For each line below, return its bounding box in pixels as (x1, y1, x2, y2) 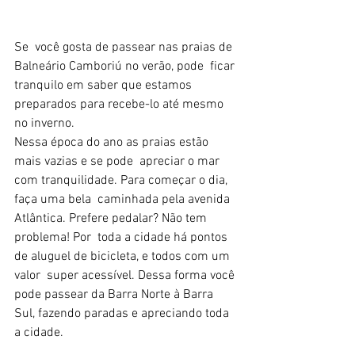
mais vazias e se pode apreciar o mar (14, 153, 223, 170)
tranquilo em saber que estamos (14, 77, 195, 94)
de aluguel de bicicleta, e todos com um (14, 248, 233, 265)
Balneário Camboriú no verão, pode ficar (14, 58, 238, 74)
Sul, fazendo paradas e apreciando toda (14, 305, 232, 322)
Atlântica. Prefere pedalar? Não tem (14, 210, 210, 227)
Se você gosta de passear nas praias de (14, 39, 235, 55)
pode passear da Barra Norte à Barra (14, 286, 219, 303)
